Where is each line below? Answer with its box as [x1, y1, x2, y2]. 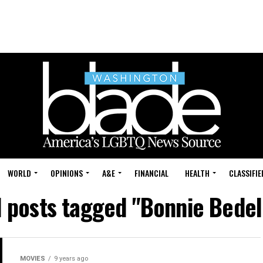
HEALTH [185, 167, 210, 179]
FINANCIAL [134, 167, 168, 179]
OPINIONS [50, 167, 83, 179]
